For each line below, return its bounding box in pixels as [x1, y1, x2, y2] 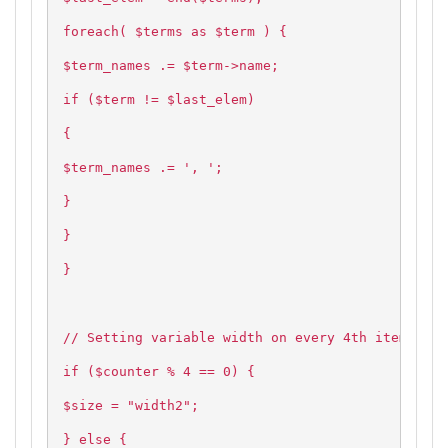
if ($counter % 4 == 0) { [63, 364, 255, 380]
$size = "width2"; [63, 398, 199, 414]
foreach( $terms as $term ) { [63, 24, 287, 40]
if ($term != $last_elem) [63, 92, 255, 108]
